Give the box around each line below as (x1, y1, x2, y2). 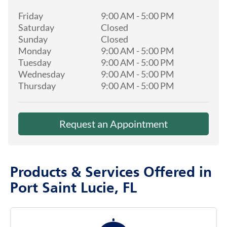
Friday (18, 10, 43, 21)
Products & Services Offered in (10, 166, 212, 180)
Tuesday (18, 56, 51, 68)
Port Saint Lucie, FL (10, 181, 137, 196)
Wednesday (18, 68, 65, 80)
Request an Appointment (59, 117, 168, 130)
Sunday (18, 33, 48, 45)
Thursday (18, 80, 56, 91)
